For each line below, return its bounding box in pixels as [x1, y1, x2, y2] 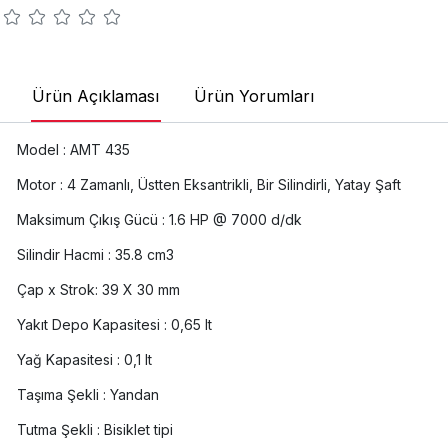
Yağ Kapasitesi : [16, 351, 120, 369]
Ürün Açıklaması [31, 85, 159, 106]
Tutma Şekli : [16, 421, 100, 439]
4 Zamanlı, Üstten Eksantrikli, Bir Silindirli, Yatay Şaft [66, 176, 401, 194]
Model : [16, 141, 66, 159]
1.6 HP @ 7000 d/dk [168, 211, 302, 229]
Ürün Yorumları [193, 85, 314, 106]
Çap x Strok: [16, 281, 98, 299]
